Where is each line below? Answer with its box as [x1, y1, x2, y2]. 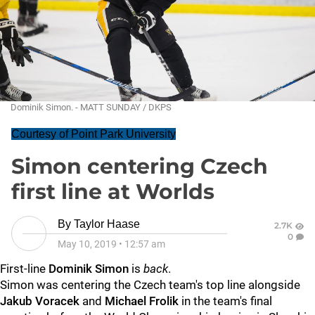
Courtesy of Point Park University [11, 128, 176, 140]
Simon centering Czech [11, 153, 268, 179]
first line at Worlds [11, 179, 214, 205]
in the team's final [179, 294, 272, 308]
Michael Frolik [105, 294, 179, 308]
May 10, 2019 [58, 238, 117, 250]
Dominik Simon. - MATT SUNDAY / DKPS [11, 102, 172, 112]
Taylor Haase [74, 218, 140, 230]
